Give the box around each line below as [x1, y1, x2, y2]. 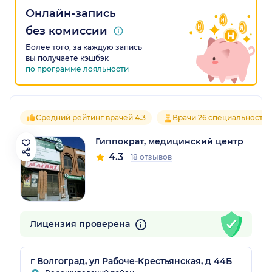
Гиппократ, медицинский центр [95, 136, 243, 148]
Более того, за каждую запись [25, 42, 142, 52]
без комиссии [25, 24, 107, 38]
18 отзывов [131, 152, 172, 162]
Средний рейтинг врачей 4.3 [36, 113, 146, 123]
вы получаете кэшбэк [25, 53, 109, 63]
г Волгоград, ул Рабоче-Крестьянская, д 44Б [30, 256, 232, 267]
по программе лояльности [25, 64, 129, 74]
